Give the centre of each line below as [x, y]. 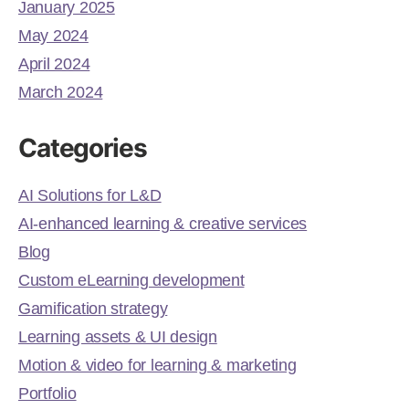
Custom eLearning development [131, 280]
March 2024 [61, 92]
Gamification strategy [93, 308]
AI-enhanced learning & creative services [163, 223]
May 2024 [53, 35]
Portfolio [47, 393]
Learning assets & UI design [118, 336]
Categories [83, 147]
